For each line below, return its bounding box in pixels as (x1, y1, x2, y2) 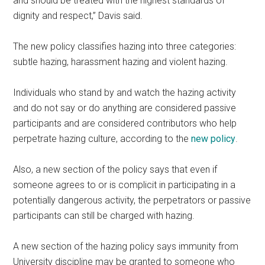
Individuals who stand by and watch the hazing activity (13, 87, 237, 99)
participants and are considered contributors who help (13, 118, 237, 130)
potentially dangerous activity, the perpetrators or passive (13, 195, 251, 206)
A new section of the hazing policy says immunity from (13, 241, 239, 253)
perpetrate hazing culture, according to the (13, 133, 192, 145)
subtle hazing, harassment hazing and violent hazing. (13, 56, 228, 68)
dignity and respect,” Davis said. (13, 10, 143, 22)
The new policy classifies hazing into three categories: (13, 41, 237, 53)
